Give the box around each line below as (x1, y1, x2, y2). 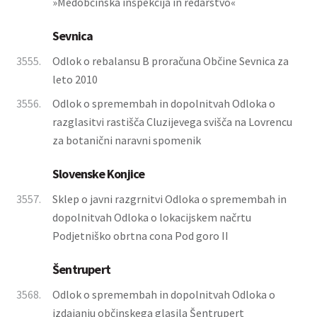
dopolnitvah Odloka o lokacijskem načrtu (52, 210, 251, 224)
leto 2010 (52, 72, 98, 86)
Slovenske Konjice (52, 166, 145, 182)
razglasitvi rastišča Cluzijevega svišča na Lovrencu (52, 115, 292, 129)
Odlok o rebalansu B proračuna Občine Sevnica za (52, 54, 289, 68)
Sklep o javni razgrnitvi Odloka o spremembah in (52, 192, 287, 206)
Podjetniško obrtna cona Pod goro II (52, 229, 229, 243)
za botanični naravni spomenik (52, 133, 201, 147)
